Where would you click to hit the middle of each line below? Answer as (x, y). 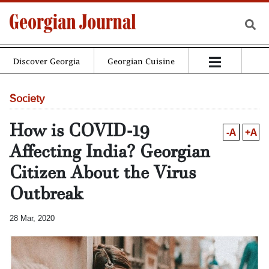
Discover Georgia (47, 61)
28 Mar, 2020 (32, 218)
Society (27, 99)
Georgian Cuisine (141, 61)
